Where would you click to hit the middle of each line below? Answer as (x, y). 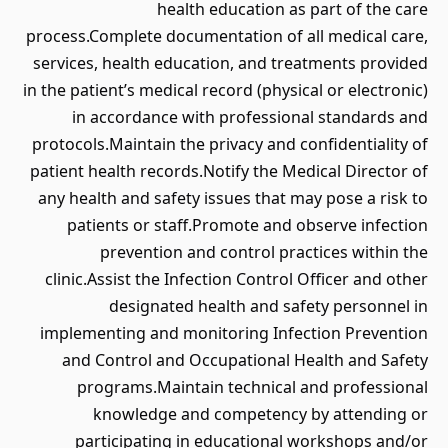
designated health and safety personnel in (268, 306)
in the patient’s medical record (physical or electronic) (225, 90)
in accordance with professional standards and (250, 117)
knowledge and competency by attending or (260, 414)
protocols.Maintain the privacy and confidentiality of (230, 144)
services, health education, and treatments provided (230, 63)
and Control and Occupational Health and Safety (245, 360)
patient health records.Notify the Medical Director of (229, 171)
